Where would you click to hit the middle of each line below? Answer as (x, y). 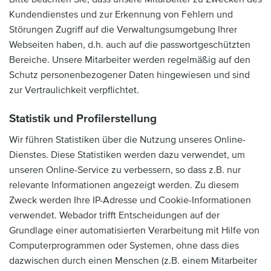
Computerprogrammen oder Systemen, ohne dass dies (124, 246)
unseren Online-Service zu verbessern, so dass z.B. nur (125, 170)
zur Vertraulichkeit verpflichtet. (74, 90)
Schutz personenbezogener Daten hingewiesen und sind (129, 75)
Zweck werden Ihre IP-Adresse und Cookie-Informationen (130, 200)
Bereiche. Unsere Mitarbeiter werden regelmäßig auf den (130, 60)
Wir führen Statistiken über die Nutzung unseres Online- (127, 140)
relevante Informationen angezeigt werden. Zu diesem (124, 185)
